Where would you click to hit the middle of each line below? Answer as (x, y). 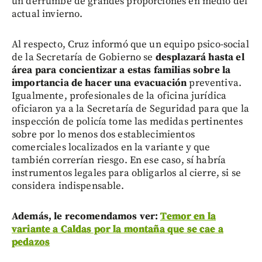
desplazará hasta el (199, 58)
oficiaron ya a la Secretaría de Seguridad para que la (130, 109)
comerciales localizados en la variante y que (111, 148)
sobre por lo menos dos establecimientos (103, 135)
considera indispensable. (68, 186)
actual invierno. (47, 14)
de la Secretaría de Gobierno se (82, 58)
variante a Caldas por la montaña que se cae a (118, 230)
